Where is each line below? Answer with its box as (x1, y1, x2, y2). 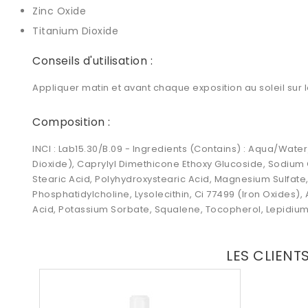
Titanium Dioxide (32, 24, 122, 38)
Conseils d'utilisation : (32, 53, 153, 69)
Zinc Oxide (32, 4, 86, 19)
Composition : (32, 114, 111, 131)
